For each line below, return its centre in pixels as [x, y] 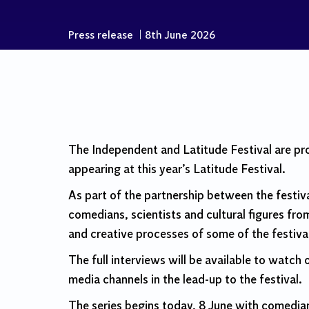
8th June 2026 [180, 36]
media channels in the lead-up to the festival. [185, 280]
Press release [101, 36]
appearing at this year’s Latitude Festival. [177, 170]
